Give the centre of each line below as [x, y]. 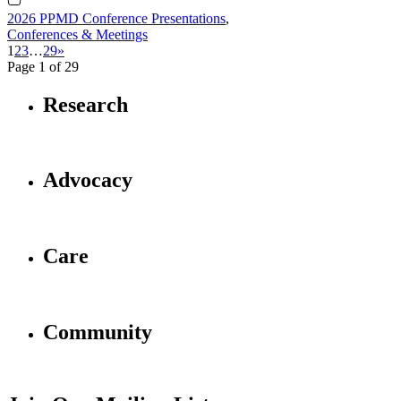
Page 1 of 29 [43, 66]
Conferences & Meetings [77, 34]
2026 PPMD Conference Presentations [116, 18]
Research [85, 104]
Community [98, 333]
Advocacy [88, 180]
